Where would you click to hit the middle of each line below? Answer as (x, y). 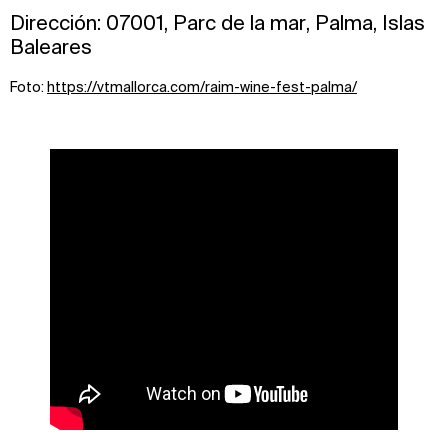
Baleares (51, 47)
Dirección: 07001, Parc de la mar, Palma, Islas (217, 23)
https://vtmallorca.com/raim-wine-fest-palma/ (202, 87)
